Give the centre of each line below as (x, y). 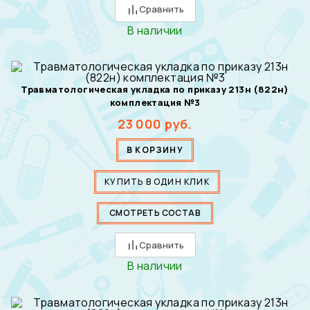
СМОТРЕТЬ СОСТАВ (155, 213)
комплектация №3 (155, 102)
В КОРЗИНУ (155, 150)
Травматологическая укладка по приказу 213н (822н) (155, 89)
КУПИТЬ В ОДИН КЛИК (157, 182)
